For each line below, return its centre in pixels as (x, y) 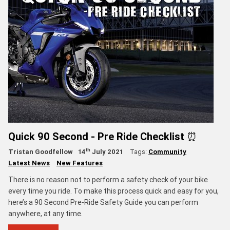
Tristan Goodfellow (41, 151)
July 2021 (107, 151)
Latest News (29, 163)
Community (167, 151)
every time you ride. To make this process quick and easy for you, (113, 191)
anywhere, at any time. (45, 213)
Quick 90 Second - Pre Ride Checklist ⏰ (103, 136)
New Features (80, 163)
